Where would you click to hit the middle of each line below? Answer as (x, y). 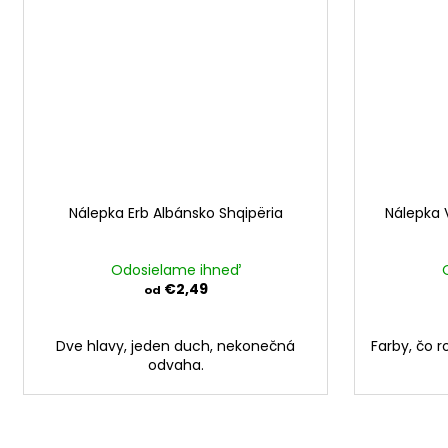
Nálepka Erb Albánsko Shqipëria (175, 213)
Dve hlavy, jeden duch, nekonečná (175, 346)
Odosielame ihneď (175, 270)
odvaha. (175, 365)
